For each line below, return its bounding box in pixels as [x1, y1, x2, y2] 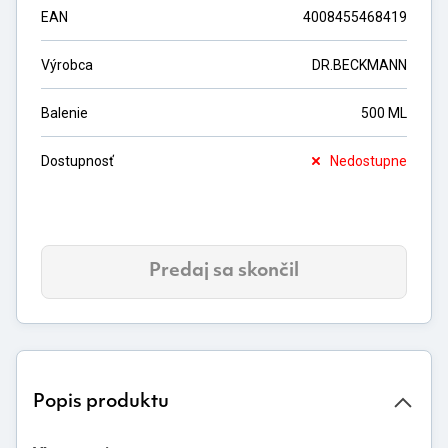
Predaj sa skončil [149, 262, 299, 281]
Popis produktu [33, 393, 169, 412]
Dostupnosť [41, 153, 114, 169]
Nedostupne [330, 153, 407, 169]
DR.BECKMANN [312, 56, 407, 73]
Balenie [41, 104, 88, 121]
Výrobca [41, 56, 93, 73]
